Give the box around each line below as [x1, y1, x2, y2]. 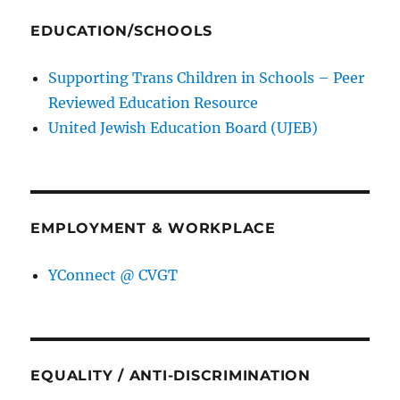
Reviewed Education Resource [48, 93, 259, 112]
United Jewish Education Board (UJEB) [48, 118, 319, 137]
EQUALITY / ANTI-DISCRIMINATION [30, 366, 311, 384]
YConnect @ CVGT [48, 265, 179, 284]
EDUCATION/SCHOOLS [30, 21, 213, 39]
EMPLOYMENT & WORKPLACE [30, 219, 276, 237]
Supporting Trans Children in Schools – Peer [48, 68, 365, 87]
